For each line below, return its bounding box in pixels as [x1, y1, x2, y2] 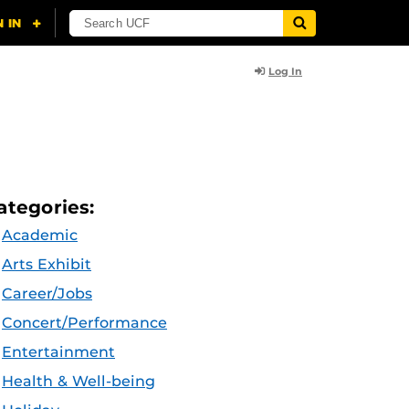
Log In [268, 65, 302, 78]
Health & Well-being [2, 372, 155, 390]
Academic [2, 226, 78, 244]
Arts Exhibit [2, 256, 91, 273]
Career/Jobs [2, 285, 92, 302]
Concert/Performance [2, 314, 167, 331]
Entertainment [2, 343, 115, 361]
